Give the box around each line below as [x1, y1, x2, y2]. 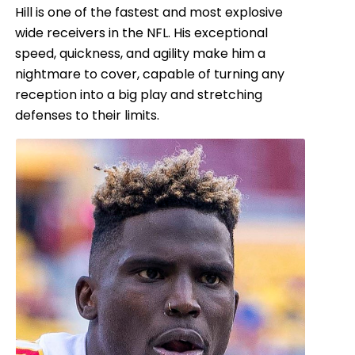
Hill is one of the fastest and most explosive [15, 2, 284, 21]
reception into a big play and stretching [15, 85, 263, 104]
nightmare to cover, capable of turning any [15, 64, 285, 83]
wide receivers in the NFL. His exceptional [15, 23, 269, 42]
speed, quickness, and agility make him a [15, 44, 266, 63]
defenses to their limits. [15, 105, 160, 124]
